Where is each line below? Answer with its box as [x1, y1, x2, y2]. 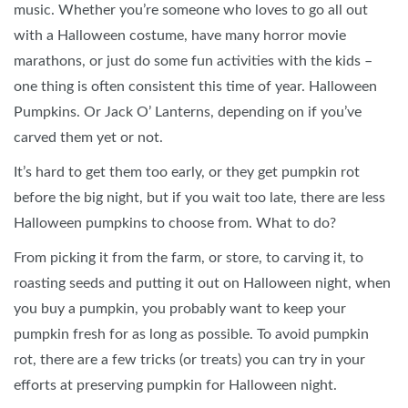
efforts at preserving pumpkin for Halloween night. [14, 378, 337, 393]
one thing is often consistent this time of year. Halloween [14, 79, 377, 95]
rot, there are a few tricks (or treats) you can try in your [14, 352, 365, 368]
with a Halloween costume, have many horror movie [14, 28, 346, 44]
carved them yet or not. [14, 130, 163, 146]
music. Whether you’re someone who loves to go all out [14, 3, 368, 18]
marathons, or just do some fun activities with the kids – [14, 54, 372, 69]
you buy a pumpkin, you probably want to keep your [14, 301, 346, 317]
